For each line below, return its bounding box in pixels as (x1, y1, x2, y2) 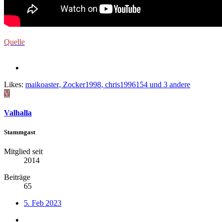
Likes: (4, 80, 23, 89)
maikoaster (25, 80, 59, 89)
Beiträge (4, 173, 30, 182)
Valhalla (4, 108, 32, 117)
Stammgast (4, 128, 35, 136)
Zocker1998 (63, 80, 101, 89)
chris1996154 (105, 80, 148, 89)
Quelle (4, 37, 25, 46)
